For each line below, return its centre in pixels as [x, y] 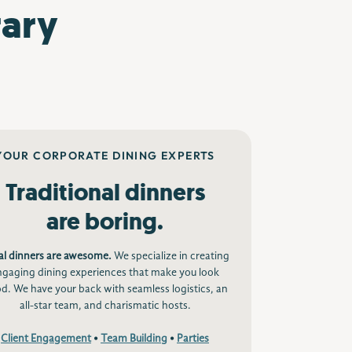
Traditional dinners [105, 192]
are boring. [105, 221]
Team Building [134, 339]
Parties [193, 339]
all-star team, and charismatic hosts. [105, 306]
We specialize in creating [170, 256]
